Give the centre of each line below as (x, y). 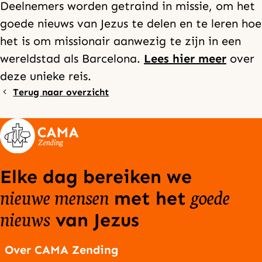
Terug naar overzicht (61, 92)
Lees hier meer (185, 58)
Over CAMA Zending (61, 250)
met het (150, 198)
